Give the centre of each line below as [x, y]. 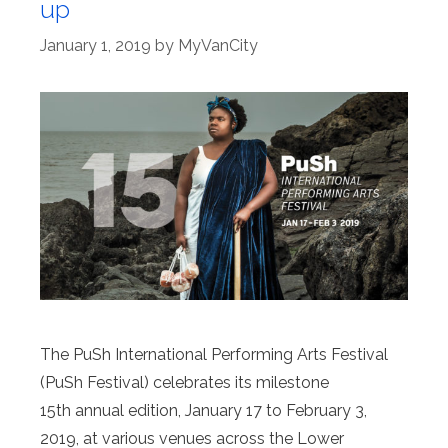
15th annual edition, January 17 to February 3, [203, 410]
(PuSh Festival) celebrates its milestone [184, 382]
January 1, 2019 [95, 46]
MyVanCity [218, 46]
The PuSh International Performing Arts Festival [214, 354]
